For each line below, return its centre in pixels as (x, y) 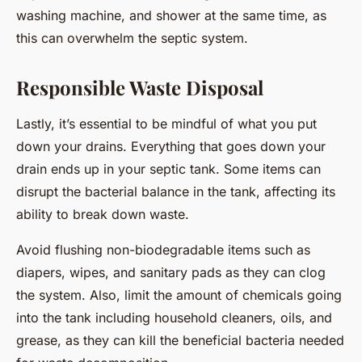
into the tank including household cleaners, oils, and (174, 317)
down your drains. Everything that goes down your (171, 146)
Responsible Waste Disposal (140, 87)
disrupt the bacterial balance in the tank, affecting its (176, 191)
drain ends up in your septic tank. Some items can (168, 168)
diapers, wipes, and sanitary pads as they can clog (171, 272)
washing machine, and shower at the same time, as (171, 15)
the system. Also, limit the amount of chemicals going (179, 295)
